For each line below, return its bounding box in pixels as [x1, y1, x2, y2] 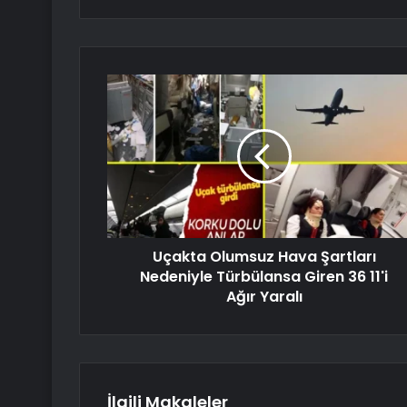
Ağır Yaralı [225, 286, 303, 308]
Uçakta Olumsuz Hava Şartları [152, 246, 376, 268]
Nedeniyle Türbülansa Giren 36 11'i [140, 266, 388, 288]
